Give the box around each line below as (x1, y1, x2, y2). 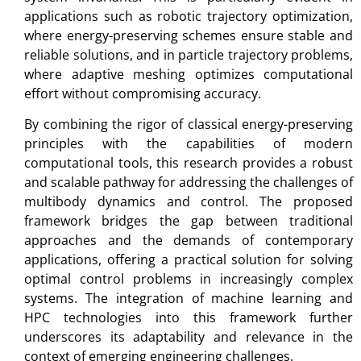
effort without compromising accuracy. (24, 84, 261, 102)
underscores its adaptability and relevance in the (24, 327, 353, 346)
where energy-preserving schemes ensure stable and (24, 26, 353, 44)
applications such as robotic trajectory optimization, (24, 6, 353, 25)
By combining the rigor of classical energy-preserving (24, 114, 353, 133)
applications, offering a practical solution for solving (24, 250, 353, 268)
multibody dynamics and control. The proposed (24, 192, 353, 210)
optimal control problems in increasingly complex (24, 269, 353, 288)
